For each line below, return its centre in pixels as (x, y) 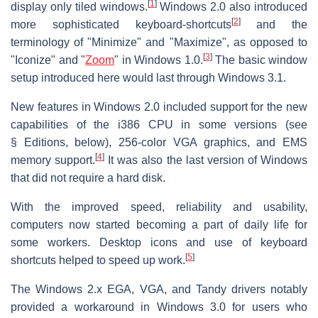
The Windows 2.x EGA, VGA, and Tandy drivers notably (159, 289)
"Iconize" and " (48, 60)
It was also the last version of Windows (206, 160)
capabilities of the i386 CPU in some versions (148, 124)
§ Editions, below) (60, 142)
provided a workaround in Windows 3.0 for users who (159, 307)
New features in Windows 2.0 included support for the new (159, 106)
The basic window (259, 60)
